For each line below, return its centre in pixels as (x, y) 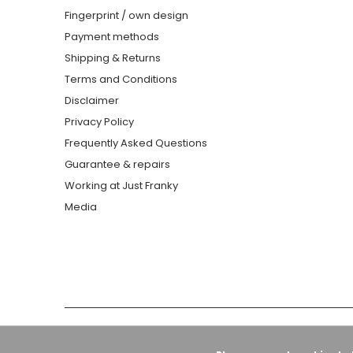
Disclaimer (92, 101)
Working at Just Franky (121, 186)
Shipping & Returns (113, 58)
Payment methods (112, 37)
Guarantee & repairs (117, 165)
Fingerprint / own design (126, 16)
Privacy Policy (99, 122)
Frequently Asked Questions (136, 143)
